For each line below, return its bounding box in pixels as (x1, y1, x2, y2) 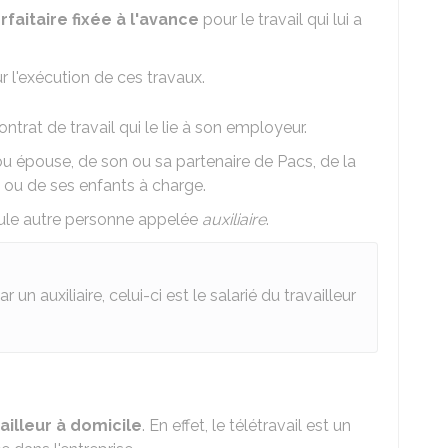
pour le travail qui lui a (199, 10, 362, 29)
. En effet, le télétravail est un (142, 416, 351, 435)
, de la (313, 152, 356, 171)
